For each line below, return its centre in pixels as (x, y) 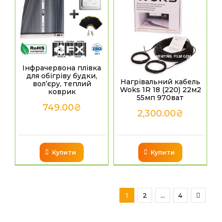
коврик (62, 92)
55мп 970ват (160, 97)
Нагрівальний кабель (160, 82)
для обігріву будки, (62, 76)
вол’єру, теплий (62, 84)
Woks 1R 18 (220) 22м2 (160, 89)
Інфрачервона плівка (62, 68)
